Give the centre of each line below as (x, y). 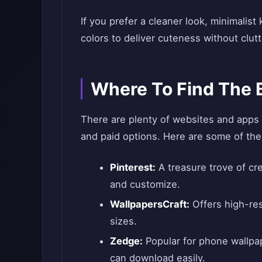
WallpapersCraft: (149, 204)
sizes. (123, 221)
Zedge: (126, 241)
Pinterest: (132, 168)
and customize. (145, 185)
